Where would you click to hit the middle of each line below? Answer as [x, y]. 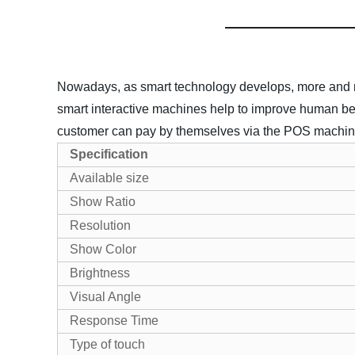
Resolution [100, 225]
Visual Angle [105, 297]
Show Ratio [103, 202]
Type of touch [107, 344]
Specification [109, 154]
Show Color [103, 249]
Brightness [100, 273]
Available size [109, 178]
